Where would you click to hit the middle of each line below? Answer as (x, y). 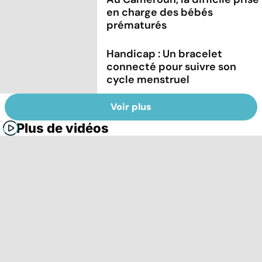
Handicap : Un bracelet (165, 54)
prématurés (137, 25)
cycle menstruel (148, 79)
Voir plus (131, 107)
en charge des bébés (160, 12)
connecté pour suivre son (172, 66)
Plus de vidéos (63, 128)
